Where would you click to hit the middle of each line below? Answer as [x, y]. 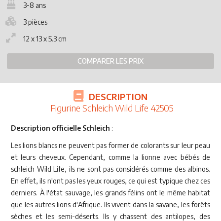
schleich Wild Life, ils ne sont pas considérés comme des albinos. [110, 169]
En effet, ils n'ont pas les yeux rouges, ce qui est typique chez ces [110, 181]
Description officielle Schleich [60, 128]
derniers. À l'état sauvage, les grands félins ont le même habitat [110, 192]
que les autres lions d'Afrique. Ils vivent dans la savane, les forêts [110, 204]
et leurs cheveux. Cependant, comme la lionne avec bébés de [110, 157]
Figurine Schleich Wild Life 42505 [112, 108]
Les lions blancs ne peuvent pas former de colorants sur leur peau [110, 145]
